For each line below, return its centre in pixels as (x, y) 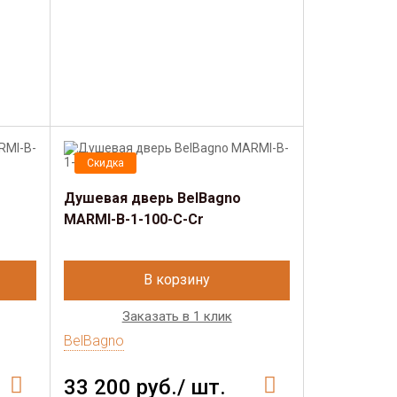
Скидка (106, 163)
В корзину (177, 280)
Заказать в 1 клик (177, 316)
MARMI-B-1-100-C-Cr (134, 219)
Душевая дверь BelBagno (153, 198)
